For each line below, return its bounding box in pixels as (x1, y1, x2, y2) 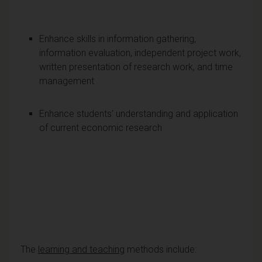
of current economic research (39, 122, 162, 133)
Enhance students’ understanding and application (39, 108, 238, 119)
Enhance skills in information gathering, (39, 33, 196, 44)
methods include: (125, 243, 196, 255)
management (39, 75, 94, 87)
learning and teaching (38, 243, 125, 255)
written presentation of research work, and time (39, 61, 233, 73)
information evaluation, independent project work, (39, 47, 241, 58)
